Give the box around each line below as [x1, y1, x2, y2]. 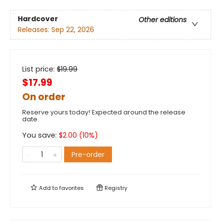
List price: [22, 64, 57, 74]
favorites [59, 184, 84, 192]
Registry [103, 184, 127, 192]
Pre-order [72, 149, 105, 159]
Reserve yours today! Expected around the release [22, 108, 185, 117]
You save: [22, 130, 59, 140]
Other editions [139, 15, 186, 25]
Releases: [18, 25, 51, 35]
